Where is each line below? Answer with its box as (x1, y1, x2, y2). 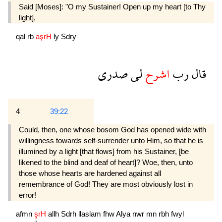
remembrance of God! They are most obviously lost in (19, 180, 193, 189)
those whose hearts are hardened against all (19, 169, 161, 178)
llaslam (78, 209, 103, 218)
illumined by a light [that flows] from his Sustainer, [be (19, 147, 189, 156)
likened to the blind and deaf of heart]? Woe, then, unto (19, 158, 193, 167)
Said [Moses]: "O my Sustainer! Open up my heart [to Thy (19, 2, 206, 11)
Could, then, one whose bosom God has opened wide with (19, 125, 206, 134)
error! (19, 191, 36, 200)
